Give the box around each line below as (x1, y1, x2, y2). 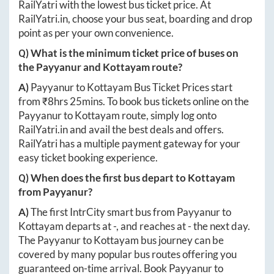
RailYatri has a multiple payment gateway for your (18, 136, 240, 150)
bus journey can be (139, 233, 224, 246)
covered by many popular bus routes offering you (18, 247, 237, 261)
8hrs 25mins (48, 94, 103, 108)
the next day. (191, 219, 250, 232)
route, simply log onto (120, 108, 217, 122)
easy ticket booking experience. (18, 150, 158, 164)
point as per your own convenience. (18, 26, 174, 39)
